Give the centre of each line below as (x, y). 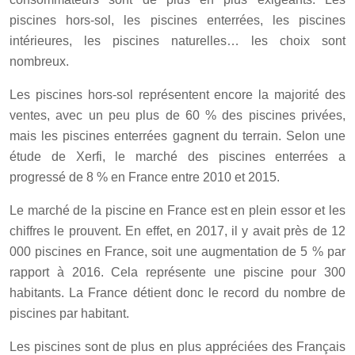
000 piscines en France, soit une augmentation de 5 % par (177, 251)
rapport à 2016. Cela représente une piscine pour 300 (177, 272)
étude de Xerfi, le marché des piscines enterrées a (177, 156)
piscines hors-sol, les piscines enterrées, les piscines (177, 20)
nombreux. (39, 61)
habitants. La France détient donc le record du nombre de (177, 292)
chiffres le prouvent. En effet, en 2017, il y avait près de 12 (177, 231)
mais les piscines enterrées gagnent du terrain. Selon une (177, 136)
